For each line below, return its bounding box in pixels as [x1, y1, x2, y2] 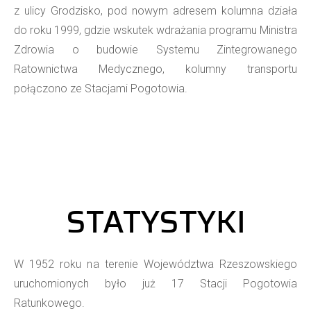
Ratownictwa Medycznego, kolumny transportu [14, 62, 297, 76]
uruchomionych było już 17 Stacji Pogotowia [14, 276, 297, 290]
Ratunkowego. [14, 296, 85, 310]
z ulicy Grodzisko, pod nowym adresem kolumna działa [14, 3, 297, 17]
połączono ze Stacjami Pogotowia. [14, 81, 187, 95]
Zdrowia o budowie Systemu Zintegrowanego [14, 42, 297, 56]
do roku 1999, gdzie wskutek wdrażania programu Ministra [14, 23, 297, 37]
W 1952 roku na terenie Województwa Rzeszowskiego [14, 257, 297, 271]
